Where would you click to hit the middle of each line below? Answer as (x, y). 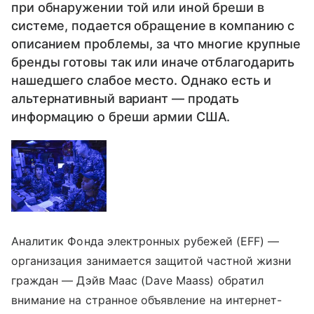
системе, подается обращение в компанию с (153, 26)
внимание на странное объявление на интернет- (147, 300)
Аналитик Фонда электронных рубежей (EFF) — (145, 241)
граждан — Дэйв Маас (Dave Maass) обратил (137, 280)
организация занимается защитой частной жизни (152, 260)
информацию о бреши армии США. (121, 117)
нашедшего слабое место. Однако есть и (141, 80)
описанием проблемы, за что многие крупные (156, 44)
